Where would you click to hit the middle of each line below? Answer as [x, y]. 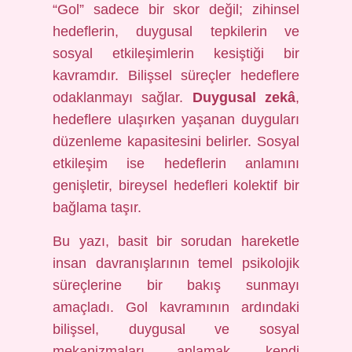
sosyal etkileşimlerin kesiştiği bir [176, 53]
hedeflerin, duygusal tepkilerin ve [176, 31]
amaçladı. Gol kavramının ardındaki [176, 307]
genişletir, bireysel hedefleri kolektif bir [176, 185]
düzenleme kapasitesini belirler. [155, 141]
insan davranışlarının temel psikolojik [176, 263]
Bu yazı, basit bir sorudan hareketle [176, 241]
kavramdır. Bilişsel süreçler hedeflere [176, 75]
